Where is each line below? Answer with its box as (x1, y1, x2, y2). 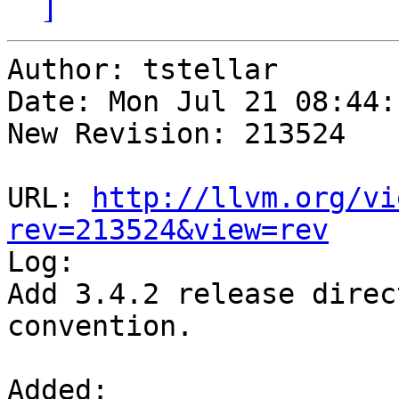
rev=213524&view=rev (7, 214, 329, 247)
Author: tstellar (7, 53, 278, 86)
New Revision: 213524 (7, 118, 346, 151)
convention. (7, 310, 193, 343)
